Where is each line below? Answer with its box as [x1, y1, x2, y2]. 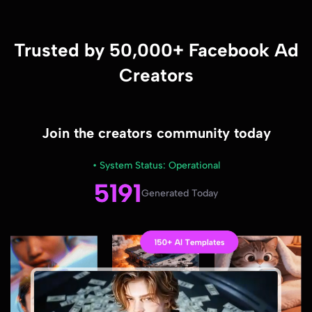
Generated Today [141, 187, 218, 199]
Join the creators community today [41, 124, 271, 141]
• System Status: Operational [92, 159, 220, 171]
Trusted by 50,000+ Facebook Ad [13, 38, 299, 61]
